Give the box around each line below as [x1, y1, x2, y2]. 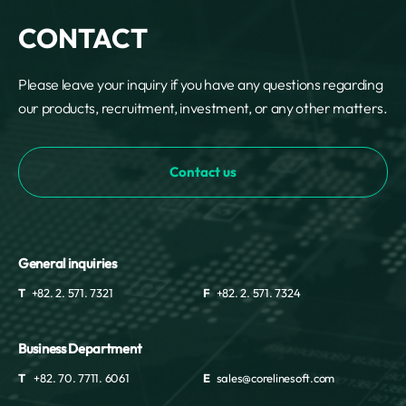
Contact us [169, 163, 237, 180]
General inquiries [18, 255, 117, 272]
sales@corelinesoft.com [216, 371, 335, 385]
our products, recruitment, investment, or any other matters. [18, 99, 388, 117]
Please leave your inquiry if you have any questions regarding [18, 75, 383, 93]
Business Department [18, 340, 142, 357]
